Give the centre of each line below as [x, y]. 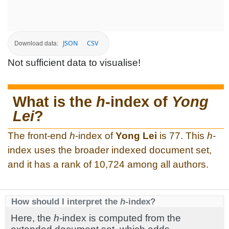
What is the [54, 101]
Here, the [32, 218]
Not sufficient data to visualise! [74, 62]
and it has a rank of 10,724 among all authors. [108, 164]
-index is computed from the [120, 218]
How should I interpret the [66, 201]
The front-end [39, 135]
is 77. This [182, 135]
